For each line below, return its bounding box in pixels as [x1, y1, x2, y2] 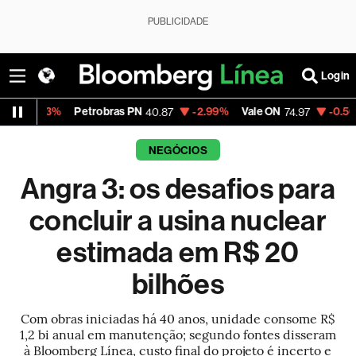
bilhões [132, 268, 224, 301]
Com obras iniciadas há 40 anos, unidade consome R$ [21, 309, 335, 327]
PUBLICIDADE [148, 16, 208, 27]
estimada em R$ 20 [56, 236, 300, 269]
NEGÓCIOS [148, 144, 207, 157]
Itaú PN [311, 105, 349, 118]
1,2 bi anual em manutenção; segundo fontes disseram [19, 325, 336, 342]
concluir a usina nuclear [29, 204, 327, 238]
